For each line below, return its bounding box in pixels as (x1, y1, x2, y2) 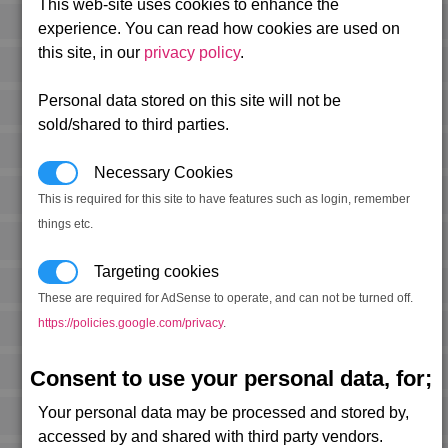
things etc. (38, 217, 94, 232)
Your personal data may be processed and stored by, (38, 404, 410, 422)
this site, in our (38, 44, 145, 62)
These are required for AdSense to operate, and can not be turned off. (38, 291, 414, 306)
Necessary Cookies (78, 164, 234, 182)
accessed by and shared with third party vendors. (38, 428, 384, 446)
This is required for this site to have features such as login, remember (38, 192, 411, 207)
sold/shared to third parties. (38, 116, 230, 134)
